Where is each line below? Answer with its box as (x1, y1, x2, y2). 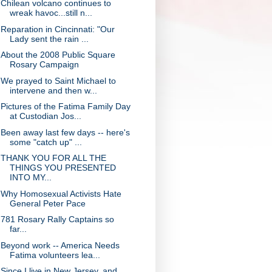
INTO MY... (9, 172, 52, 182)
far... (9, 224, 27, 234)
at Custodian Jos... (9, 111, 81, 121)
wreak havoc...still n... (9, 8, 92, 18)
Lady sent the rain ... (9, 33, 89, 44)
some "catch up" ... (9, 137, 82, 147)
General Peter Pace (9, 198, 86, 208)
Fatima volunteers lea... (9, 250, 100, 260)
